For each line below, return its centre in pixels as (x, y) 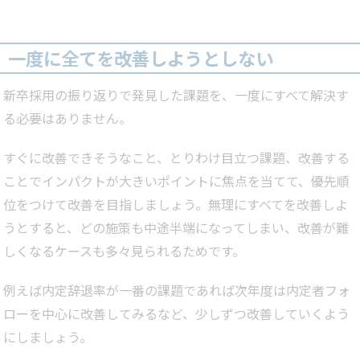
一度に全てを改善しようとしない (141, 58)
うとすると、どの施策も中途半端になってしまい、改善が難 (176, 228)
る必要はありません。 (67, 119)
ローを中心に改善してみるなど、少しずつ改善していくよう (176, 314)
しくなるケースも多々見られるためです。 (124, 251)
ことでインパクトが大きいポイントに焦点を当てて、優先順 (176, 181)
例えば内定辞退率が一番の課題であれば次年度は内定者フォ (177, 290)
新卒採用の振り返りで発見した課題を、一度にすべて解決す (176, 95)
